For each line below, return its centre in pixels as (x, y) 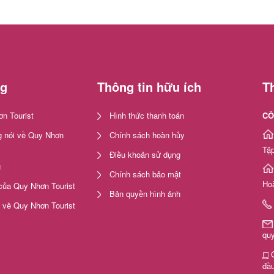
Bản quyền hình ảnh (145, 193)
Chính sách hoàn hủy (147, 135)
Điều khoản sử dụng (145, 154)
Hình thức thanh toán (147, 115)
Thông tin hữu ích (149, 86)
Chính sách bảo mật (145, 174)
